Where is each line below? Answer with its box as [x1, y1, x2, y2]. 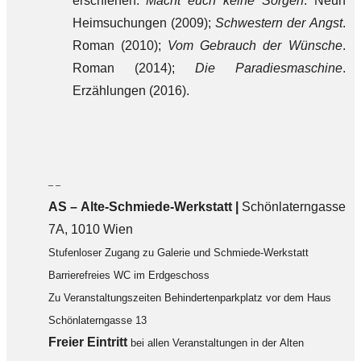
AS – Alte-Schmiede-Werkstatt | [48, 200, 242, 214]
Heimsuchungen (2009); [72, 16, 215, 30]
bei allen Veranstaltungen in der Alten [130, 337, 304, 349]
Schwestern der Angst [214, 16, 342, 30]
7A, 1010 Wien [48, 222, 133, 236]
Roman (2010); [72, 39, 168, 52]
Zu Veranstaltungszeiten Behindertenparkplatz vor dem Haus [48, 292, 331, 304]
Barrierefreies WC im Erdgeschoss [48, 269, 210, 281]
